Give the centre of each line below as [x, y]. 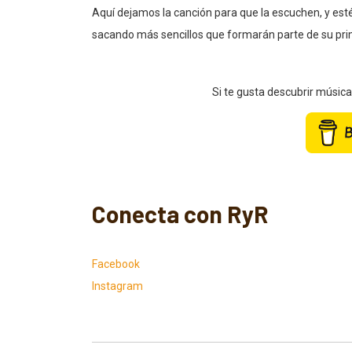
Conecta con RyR [180, 214]
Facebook [116, 264]
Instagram [117, 286]
